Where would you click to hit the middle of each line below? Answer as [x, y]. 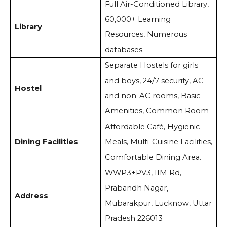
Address [31, 196]
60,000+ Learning [138, 20]
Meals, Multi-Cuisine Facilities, [158, 142]
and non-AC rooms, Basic [152, 96]
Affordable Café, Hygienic [152, 127]
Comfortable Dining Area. [154, 157]
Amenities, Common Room [158, 111]
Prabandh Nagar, [136, 188]
